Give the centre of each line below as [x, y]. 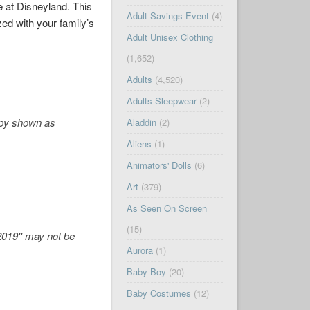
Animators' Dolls [159, 165]
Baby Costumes [158, 293]
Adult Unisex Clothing [170, 37]
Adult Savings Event [167, 16]
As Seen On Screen [166, 208]
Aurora [139, 250]
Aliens [139, 144]
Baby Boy [146, 272]
